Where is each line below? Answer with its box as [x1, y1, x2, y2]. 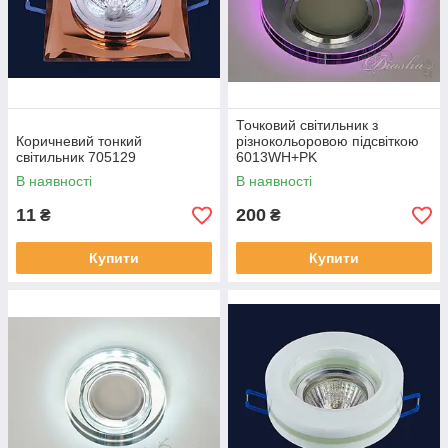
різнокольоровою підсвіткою [236, 133, 419, 149]
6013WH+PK [236, 149, 317, 165]
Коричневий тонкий [16, 133, 142, 149]
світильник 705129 [16, 149, 136, 165]
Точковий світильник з [236, 117, 378, 133]
